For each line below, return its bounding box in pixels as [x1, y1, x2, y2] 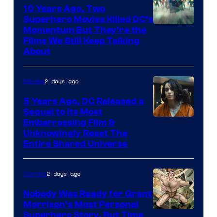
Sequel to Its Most [23, 107, 102, 118]
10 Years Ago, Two [23, 3, 105, 15]
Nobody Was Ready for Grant [23, 188, 152, 200]
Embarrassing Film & [23, 117, 115, 128]
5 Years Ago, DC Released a [23, 96, 144, 107]
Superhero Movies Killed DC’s [23, 14, 153, 25]
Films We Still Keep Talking [23, 35, 139, 46]
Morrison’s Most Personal [23, 199, 139, 210]
